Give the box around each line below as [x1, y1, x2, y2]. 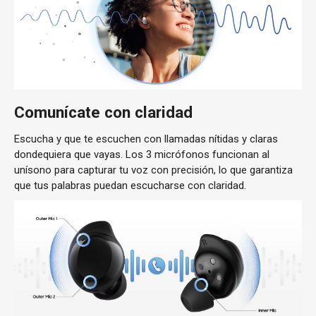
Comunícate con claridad [14, 103, 193, 122]
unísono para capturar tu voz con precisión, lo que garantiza [14, 164, 293, 177]
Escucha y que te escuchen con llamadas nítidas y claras [14, 133, 278, 146]
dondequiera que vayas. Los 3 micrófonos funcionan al [14, 148, 269, 162]
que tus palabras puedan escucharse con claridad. [14, 179, 246, 193]
